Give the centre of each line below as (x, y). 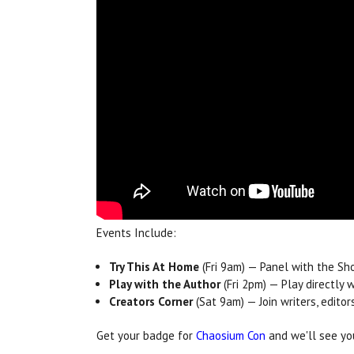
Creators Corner (151, 302)
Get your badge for (146, 336)
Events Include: (136, 233)
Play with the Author (165, 284)
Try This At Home (154, 267)
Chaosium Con (231, 336)
